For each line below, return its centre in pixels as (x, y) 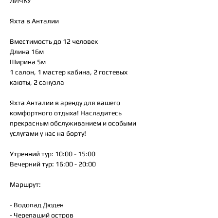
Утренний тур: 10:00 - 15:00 (53, 154)
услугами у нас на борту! (48, 133)
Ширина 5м (28, 62)
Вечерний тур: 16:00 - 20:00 (53, 164)
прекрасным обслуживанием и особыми (73, 123)
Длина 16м (27, 52)
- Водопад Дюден (37, 205)
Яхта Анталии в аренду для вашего (65, 103)
